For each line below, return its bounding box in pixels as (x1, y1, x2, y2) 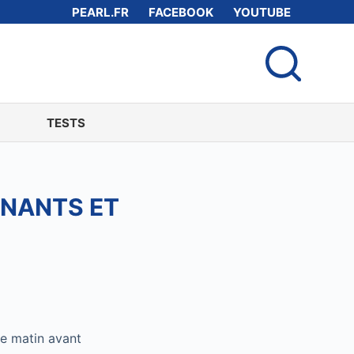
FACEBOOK (149, 4, 214, 20)
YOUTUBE (233, 4, 292, 20)
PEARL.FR (72, 4, 130, 20)
